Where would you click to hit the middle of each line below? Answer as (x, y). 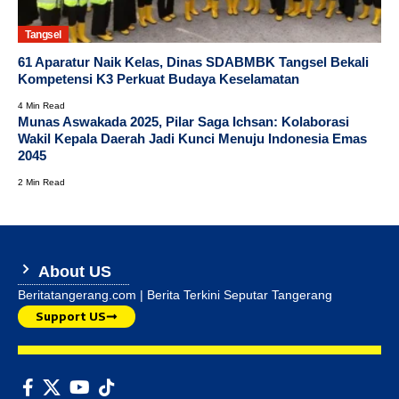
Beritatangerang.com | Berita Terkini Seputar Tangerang (175, 295)
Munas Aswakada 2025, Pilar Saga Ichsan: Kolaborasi (183, 122)
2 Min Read (41, 183)
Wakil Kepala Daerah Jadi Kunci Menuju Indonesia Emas (192, 139)
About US (73, 272)
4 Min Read (41, 106)
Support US (71, 317)
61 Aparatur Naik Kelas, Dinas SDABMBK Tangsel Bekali (193, 62)
